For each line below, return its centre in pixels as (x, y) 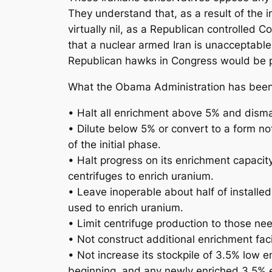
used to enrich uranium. (126, 207)
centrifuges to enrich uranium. (141, 176)
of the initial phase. (114, 144)
